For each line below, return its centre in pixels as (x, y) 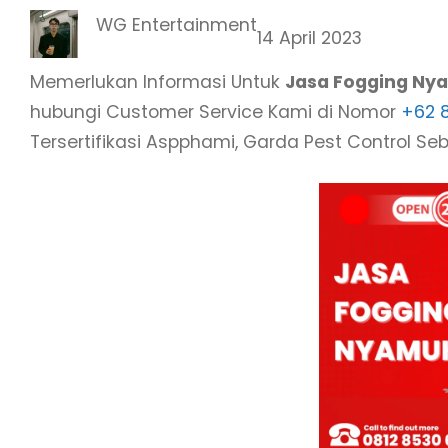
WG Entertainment (176, 24)
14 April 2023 (309, 38)
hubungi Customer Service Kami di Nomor (215, 111)
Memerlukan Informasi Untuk (157, 81)
